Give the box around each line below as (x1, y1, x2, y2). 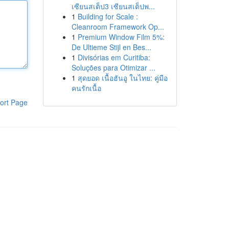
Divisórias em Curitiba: (77, 52, 150, 62)
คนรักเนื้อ (71, 83, 101, 93)
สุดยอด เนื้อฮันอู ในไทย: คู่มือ (77, 73, 168, 83)
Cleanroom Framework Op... (71, 21, 164, 32)
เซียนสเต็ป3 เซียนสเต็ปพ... (71, 1, 155, 11)
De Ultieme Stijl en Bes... (71, 42, 151, 52)
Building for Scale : (77, 11, 138, 21)
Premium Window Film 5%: (77, 32, 165, 42)
